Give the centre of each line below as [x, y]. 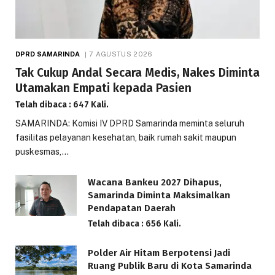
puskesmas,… [42, 152]
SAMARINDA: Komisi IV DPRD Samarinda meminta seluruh [130, 124]
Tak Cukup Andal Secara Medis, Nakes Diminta [137, 73]
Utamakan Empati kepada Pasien [103, 88]
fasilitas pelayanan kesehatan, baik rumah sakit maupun [126, 138]
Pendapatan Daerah [132, 208]
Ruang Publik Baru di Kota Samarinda [170, 266]
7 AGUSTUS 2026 [121, 54]
